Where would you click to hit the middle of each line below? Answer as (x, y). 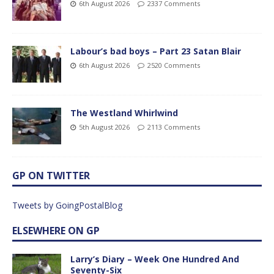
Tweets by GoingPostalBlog (67, 205)
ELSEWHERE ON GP (56, 230)
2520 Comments (174, 65)
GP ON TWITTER (51, 175)
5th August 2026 (104, 127)
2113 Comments (174, 127)
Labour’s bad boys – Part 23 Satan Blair (156, 51)
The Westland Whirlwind (124, 113)
